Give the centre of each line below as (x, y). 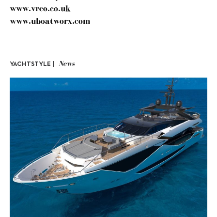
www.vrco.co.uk (40, 8)
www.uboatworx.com (50, 21)
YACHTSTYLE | (32, 64)
